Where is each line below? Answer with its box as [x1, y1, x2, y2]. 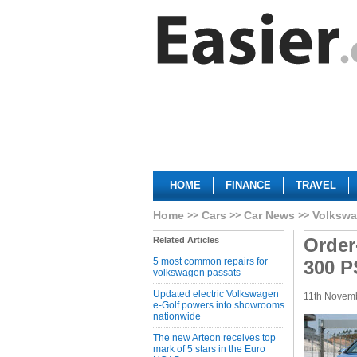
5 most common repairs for [153, 256, 268, 267]
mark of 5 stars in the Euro [153, 343, 265, 355]
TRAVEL [296, 179, 336, 191]
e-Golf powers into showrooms [153, 300, 284, 311]
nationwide [153, 311, 201, 322]
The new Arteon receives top [153, 332, 276, 343]
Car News [244, 209, 295, 222]
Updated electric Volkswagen [153, 288, 279, 300]
